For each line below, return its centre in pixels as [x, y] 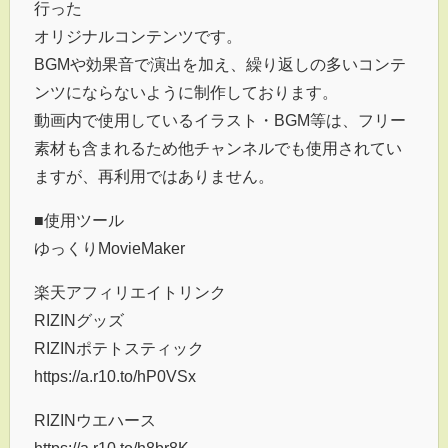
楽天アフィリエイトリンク [130, 292]
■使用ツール [79, 220]
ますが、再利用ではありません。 [154, 176]
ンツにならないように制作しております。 [186, 92]
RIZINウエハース [95, 420]
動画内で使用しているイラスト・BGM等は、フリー [220, 120]
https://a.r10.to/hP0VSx [115, 376]
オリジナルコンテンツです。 [138, 36]
